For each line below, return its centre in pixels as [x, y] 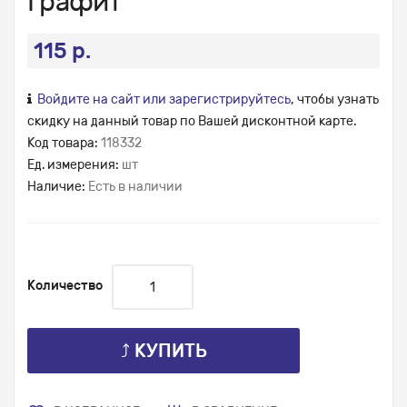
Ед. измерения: [74, 165]
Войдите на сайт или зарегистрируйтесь [164, 100]
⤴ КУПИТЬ [164, 351]
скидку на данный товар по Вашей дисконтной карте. [192, 122]
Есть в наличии [135, 187]
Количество [65, 286]
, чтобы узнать [335, 100]
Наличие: [58, 187]
